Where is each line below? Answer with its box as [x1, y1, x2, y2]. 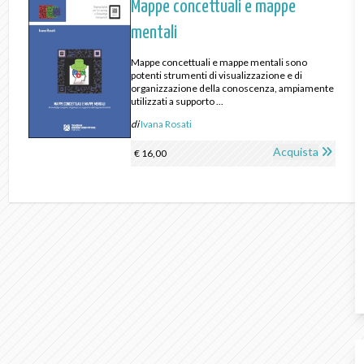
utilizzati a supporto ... [130, 95, 223, 108]
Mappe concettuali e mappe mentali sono [130, 56, 307, 69]
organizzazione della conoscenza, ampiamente [130, 82, 334, 95]
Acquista [273, 145, 319, 159]
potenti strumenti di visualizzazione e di [130, 69, 302, 82]
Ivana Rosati [140, 118, 192, 131]
